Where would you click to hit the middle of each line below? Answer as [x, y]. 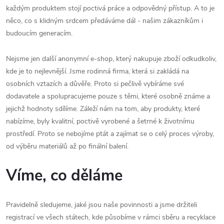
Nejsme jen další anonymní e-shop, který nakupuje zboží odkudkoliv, [111, 59]
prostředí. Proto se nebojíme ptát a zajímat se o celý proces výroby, [110, 134]
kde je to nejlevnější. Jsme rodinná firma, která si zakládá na [97, 71]
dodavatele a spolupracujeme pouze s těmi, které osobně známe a [108, 96]
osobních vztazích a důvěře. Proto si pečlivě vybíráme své [95, 84]
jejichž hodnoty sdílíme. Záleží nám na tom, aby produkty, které [103, 109]
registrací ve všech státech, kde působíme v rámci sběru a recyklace [111, 217]
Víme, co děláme [64, 175]
